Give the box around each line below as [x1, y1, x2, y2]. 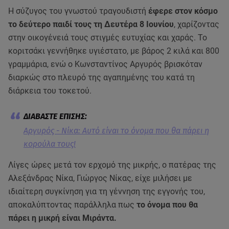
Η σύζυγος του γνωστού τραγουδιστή [8, 6, 148, 16]
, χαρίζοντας [174, 19, 219, 29]
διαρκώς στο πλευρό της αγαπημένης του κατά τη [8, 73, 195, 82]
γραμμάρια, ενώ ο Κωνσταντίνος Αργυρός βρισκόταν [8, 59, 202, 69]
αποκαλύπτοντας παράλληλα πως [8, 200, 136, 210]
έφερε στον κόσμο [148, 6, 218, 16]
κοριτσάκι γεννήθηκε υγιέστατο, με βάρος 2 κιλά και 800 [8, 46, 219, 56]
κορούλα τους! [24, 139, 76, 149]
